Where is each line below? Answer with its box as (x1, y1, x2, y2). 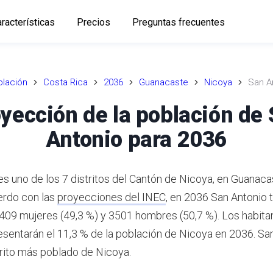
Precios (76, 16, 110, 28)
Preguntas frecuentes (132, 16, 225, 28)
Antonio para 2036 (45, 126, 228, 152)
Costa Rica (43, 77, 88, 88)
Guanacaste (139, 77, 188, 88)
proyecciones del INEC (57, 190, 166, 204)
